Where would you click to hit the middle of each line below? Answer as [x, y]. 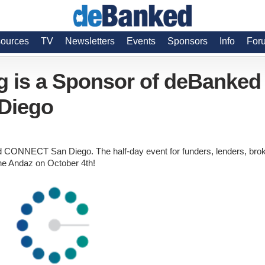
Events [141, 41]
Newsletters [90, 41]
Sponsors [188, 41]
